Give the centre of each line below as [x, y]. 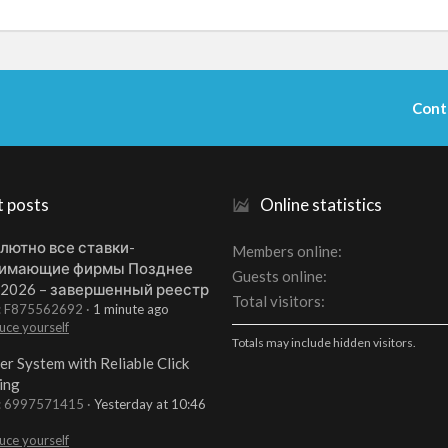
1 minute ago [131, 308]
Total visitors [276, 301]
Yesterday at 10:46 [150, 404]
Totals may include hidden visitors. [324, 343]
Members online [285, 251]
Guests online [277, 276]
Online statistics [321, 205]
